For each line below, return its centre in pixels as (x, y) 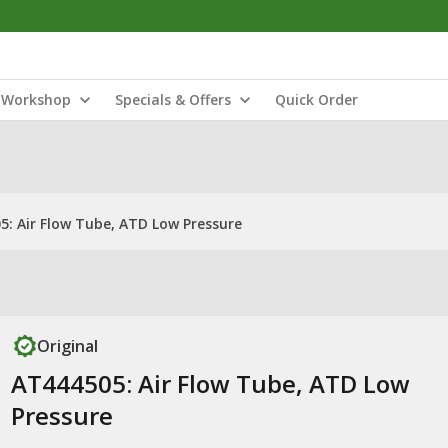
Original (67, 346)
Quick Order (316, 99)
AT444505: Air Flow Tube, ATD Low (210, 383)
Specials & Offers (173, 99)
